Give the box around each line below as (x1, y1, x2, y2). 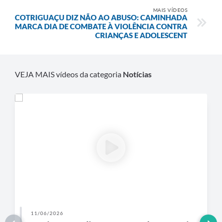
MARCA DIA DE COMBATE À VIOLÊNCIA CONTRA (15, 21, 187, 31)
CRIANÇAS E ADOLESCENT (95, 30, 187, 40)
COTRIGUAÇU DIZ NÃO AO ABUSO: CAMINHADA (15, 12, 187, 22)
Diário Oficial (10, 38, 48, 45)
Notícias (123, 69, 152, 79)
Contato (10, 57, 34, 64)
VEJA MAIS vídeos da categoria (15, 69, 123, 79)
